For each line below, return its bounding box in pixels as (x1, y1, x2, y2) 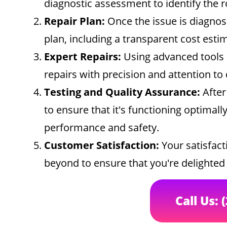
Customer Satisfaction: (44, 138, 159, 152)
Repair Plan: (44, 14, 105, 28)
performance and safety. (44, 121, 159, 134)
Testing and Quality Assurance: (44, 85, 200, 99)
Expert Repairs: (44, 50, 121, 63)
